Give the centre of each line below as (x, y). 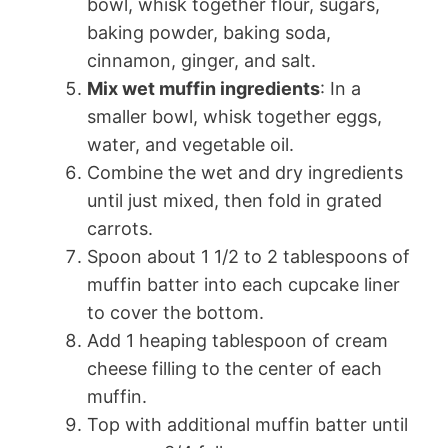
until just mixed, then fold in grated (234, 200)
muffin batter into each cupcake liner (243, 284)
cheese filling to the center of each (234, 368)
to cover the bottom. (175, 312)
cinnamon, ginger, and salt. (201, 60)
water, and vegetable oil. (190, 144)
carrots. (120, 228)
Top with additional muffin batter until (247, 424)
